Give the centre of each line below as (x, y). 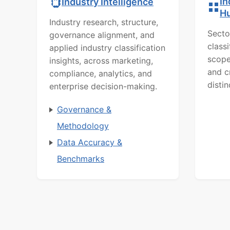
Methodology (83, 126)
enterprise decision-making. (103, 86)
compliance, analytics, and (101, 73)
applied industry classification (107, 48)
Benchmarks (81, 159)
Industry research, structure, (104, 22)
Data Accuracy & (90, 142)
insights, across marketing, (101, 61)
